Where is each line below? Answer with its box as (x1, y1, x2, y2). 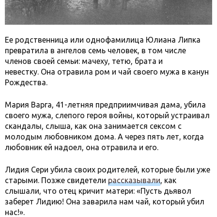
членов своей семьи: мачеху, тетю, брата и (5, 57, 163, 65)
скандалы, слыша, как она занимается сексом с (5, 122, 182, 130)
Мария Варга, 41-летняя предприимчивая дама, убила (5, 100, 206, 109)
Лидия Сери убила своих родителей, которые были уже (5, 165, 210, 174)
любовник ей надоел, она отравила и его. (5, 143, 158, 152)
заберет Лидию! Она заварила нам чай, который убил (5, 197, 204, 206)
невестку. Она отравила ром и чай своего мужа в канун (5, 67, 209, 76)
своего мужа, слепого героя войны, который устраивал (5, 111, 210, 120)
